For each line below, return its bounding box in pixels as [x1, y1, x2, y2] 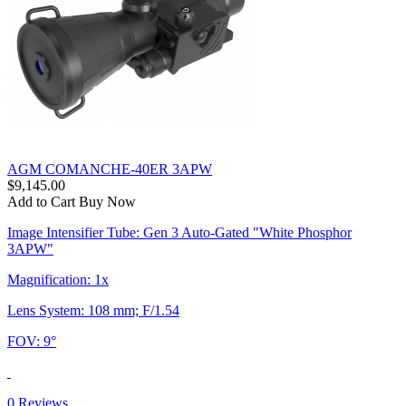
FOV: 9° [7, 333, 56, 349]
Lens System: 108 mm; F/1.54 [7, 302, 179, 318]
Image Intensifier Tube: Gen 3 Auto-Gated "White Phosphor [7, 224, 352, 240]
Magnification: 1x [7, 271, 109, 287]
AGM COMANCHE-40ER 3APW [7, 160, 212, 177]
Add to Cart [7, 193, 75, 209]
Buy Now [79, 193, 136, 209]
